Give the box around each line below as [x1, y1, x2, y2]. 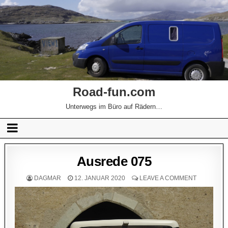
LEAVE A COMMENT [139, 174, 196, 182]
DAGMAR [34, 174, 61, 182]
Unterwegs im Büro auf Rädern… [66, 102, 162, 110]
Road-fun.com [73, 84, 155, 99]
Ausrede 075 [76, 153, 152, 169]
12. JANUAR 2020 [73, 174, 125, 182]
